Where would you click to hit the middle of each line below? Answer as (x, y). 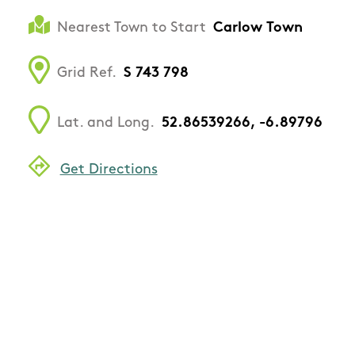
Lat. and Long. (106, 124)
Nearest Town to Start (132, 29)
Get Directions (109, 170)
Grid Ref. (87, 74)
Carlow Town (258, 29)
